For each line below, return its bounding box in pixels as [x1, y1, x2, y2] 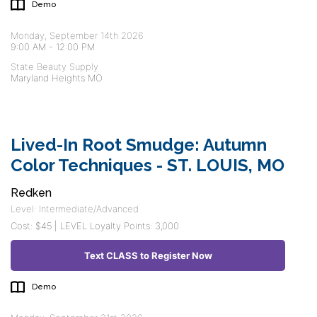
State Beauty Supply [11, 61, 98, 72]
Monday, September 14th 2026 [11, 30, 144, 41]
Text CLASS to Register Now [83, 250, 212, 261]
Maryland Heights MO [11, 72, 103, 83]
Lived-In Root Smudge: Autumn [11, 134, 267, 155]
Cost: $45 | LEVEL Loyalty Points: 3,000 [11, 220, 179, 231]
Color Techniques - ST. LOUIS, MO [11, 155, 284, 175]
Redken [11, 186, 52, 200]
